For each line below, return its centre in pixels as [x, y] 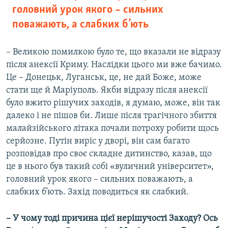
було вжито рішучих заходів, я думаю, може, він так [113, 103]
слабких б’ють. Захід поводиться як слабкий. [97, 192]
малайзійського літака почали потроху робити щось [112, 129]
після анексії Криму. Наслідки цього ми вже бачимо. [114, 65]
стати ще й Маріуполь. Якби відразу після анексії [107, 91]
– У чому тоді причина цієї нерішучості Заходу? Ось [112, 219]
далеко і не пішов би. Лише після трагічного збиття [111, 116]
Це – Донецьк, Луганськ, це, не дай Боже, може [104, 78]
